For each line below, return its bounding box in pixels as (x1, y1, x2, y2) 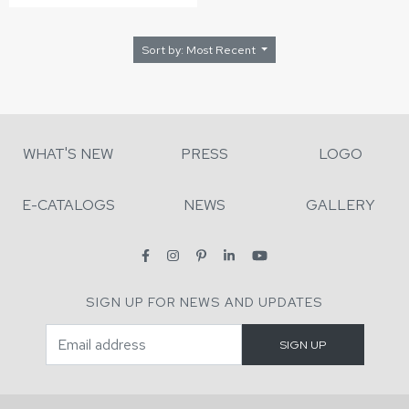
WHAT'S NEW (23, 144, 114, 164)
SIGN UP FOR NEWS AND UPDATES (86, 293, 323, 311)
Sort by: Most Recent (185, 42, 258, 58)
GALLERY (306, 195, 376, 215)
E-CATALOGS (21, 195, 115, 215)
